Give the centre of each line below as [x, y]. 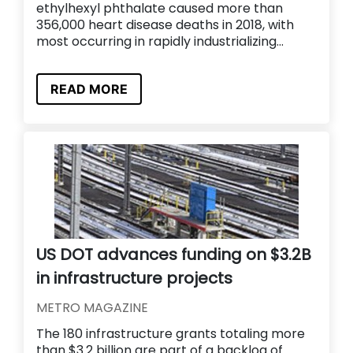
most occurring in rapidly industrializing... [160, 41]
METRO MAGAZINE [92, 308]
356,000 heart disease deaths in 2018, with [165, 24]
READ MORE [89, 89]
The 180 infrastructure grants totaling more [171, 334]
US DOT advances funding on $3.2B [174, 255]
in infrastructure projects [134, 279]
